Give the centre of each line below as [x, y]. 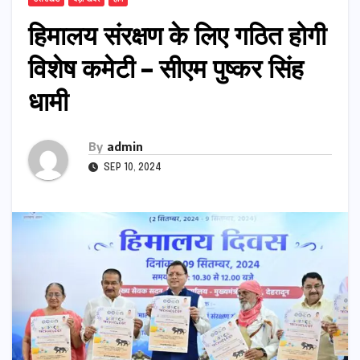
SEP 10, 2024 [131, 168]
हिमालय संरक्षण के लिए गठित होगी [177, 34]
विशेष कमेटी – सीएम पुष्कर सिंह [166, 67]
